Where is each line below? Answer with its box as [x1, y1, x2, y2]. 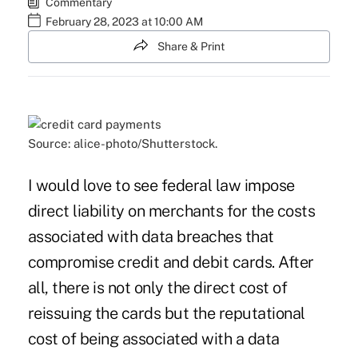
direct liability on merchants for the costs [27, 201, 316, 221]
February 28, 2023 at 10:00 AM [45, 15, 203, 28]
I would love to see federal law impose [27, 176, 295, 196]
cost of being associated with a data [27, 329, 280, 349]
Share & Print [157, 40, 225, 53]
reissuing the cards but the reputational [27, 304, 305, 324]
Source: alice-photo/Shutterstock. [27, 137, 217, 151]
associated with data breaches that [27, 227, 274, 247]
